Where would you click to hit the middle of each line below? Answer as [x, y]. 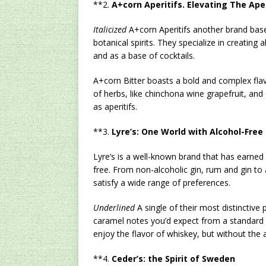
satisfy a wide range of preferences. [162, 183]
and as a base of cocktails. [144, 56]
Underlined [114, 208]
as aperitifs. [115, 107]
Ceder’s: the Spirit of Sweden [173, 259]
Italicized [110, 29]
